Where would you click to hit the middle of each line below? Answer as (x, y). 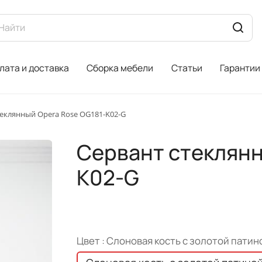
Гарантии (240, 68)
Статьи (187, 68)
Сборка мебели (120, 68)
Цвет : (91, 241)
